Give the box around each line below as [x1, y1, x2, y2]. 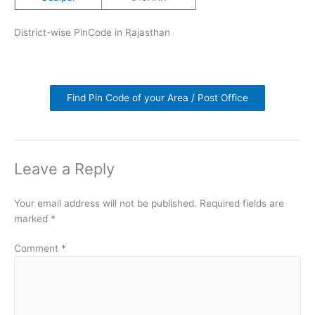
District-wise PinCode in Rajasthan [14, 26, 170, 38]
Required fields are [200, 197, 284, 209]
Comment [14, 243, 61, 255]
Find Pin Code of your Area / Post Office [67, 91, 248, 103]
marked [14, 212, 51, 224]
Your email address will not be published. [14, 197, 197, 209]
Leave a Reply [14, 159, 115, 178]
